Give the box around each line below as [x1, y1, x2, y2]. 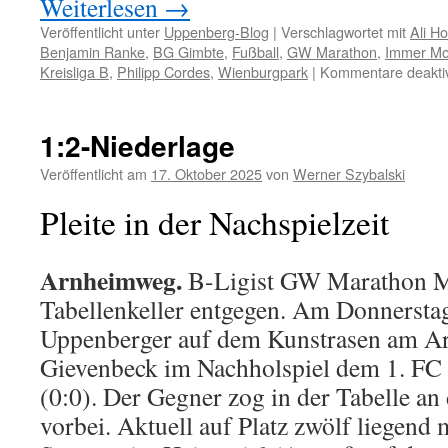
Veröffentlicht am [40, 162, 147, 184]
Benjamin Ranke [40, 40, 145, 62]
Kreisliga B [40, 60, 109, 82]
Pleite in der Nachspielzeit [40, 199, 389, 244]
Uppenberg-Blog [164, 20, 269, 42]
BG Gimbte [153, 40, 224, 62]
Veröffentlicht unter [40, 20, 160, 42]
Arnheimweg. [40, 260, 182, 299]
